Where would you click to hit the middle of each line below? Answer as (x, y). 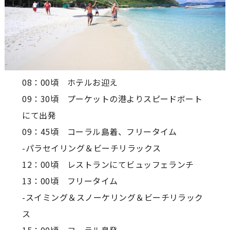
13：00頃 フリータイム (70, 181)
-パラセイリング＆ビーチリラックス (92, 148)
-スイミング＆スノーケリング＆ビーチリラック (113, 197)
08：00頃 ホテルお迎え (70, 82)
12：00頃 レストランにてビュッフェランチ (108, 165)
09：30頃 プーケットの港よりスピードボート (112, 99)
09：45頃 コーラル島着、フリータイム (100, 132)
